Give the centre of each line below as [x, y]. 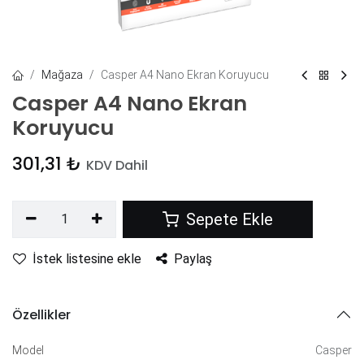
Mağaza [62, 75]
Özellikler [41, 314]
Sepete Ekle [228, 219]
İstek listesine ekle [87, 259]
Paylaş [193, 259]
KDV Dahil [117, 165]
